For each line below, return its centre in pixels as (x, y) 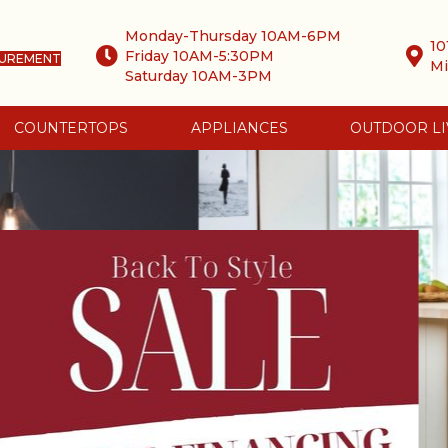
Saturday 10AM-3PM (199, 75)
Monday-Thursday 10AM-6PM (233, 35)
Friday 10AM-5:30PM (200, 55)
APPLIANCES (239, 128)
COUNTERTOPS (71, 128)
